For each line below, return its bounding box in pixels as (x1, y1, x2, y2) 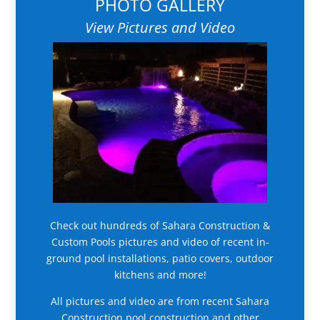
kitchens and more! (114, 267, 206, 281)
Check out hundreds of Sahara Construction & (50, 218, 270, 232)
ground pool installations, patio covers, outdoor (46, 251, 274, 265)
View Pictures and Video (85, 17, 235, 37)
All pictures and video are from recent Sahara (51, 294, 269, 308)
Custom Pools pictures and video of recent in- (51, 234, 269, 249)
